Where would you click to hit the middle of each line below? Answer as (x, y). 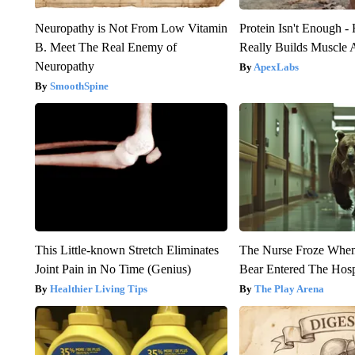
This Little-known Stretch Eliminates (126, 250)
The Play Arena (290, 289)
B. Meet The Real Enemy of (105, 48)
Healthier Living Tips (98, 289)
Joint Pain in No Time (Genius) (113, 269)
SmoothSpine (79, 86)
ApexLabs (277, 67)
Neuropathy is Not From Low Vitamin (131, 29)
